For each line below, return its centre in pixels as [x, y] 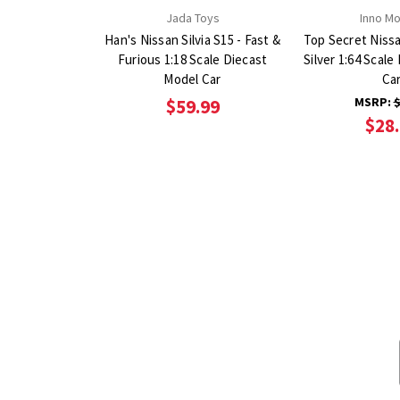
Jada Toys [192, 17]
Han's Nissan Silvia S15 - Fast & [192, 39]
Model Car [192, 79]
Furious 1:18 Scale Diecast [192, 59]
